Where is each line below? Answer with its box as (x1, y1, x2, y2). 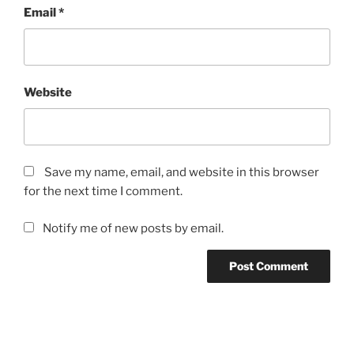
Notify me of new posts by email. (42, 220, 224, 235)
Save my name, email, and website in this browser (44, 165, 319, 180)
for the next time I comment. (24, 184, 183, 199)
